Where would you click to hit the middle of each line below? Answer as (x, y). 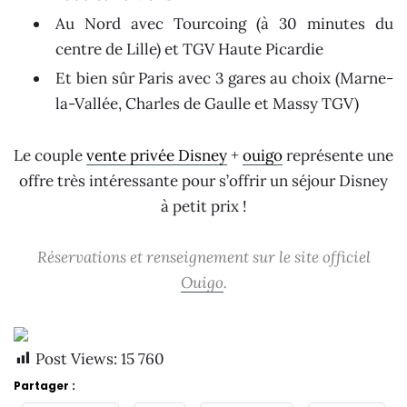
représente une (338, 155)
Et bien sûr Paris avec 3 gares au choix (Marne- (224, 78)
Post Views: (76, 358)
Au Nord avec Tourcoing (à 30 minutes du (224, 23)
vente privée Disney (157, 155)
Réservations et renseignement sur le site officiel (203, 257)
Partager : (45, 385)
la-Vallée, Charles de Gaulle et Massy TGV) (207, 103)
